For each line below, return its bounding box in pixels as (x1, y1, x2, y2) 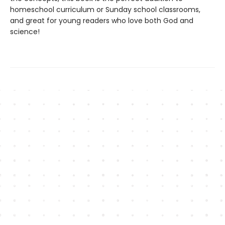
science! (10, 26, 40, 37)
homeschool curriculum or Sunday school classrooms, (10, 4, 200, 15)
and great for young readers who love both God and (10, 15, 193, 26)
